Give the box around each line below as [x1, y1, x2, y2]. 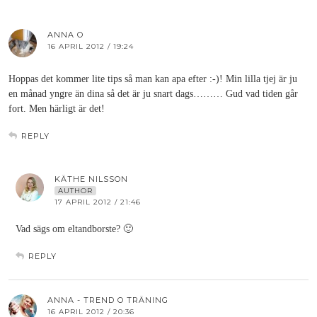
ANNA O [47, 30, 83, 40]
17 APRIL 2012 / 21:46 [54, 197, 141, 207]
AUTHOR [58, 186, 93, 195]
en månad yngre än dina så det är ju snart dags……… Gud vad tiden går [8, 88, 298, 99]
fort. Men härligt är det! [8, 103, 105, 114]
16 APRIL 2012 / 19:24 [47, 42, 134, 51]
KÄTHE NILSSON [54, 174, 128, 184]
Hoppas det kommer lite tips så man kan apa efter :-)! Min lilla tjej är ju [8, 74, 297, 84]
